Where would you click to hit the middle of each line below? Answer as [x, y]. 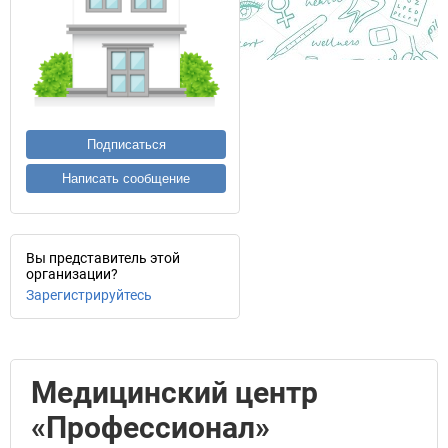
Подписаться [126, 144]
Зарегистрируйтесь [89, 295]
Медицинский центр [174, 392]
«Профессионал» [150, 427]
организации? [72, 274]
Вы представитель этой [103, 258]
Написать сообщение [126, 178]
